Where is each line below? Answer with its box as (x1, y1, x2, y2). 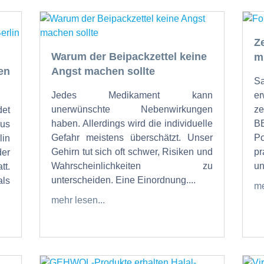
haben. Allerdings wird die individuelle (51, 118, 213, 129)
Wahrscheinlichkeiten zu (51, 161, 213, 171)
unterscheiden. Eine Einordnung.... (51, 175, 196, 186)
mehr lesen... (51, 195, 105, 206)
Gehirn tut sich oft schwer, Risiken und (51, 147, 213, 157)
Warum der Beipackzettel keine (51, 51, 207, 63)
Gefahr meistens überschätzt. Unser (51, 133, 213, 143)
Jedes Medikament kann (51, 90, 213, 101)
